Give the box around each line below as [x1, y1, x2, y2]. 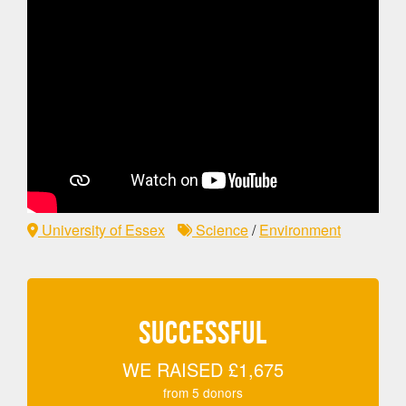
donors [199, 383, 243, 402]
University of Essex [38, 219, 165, 241]
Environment [259, 219, 341, 241]
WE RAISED [122, 356, 228, 383]
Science [192, 219, 248, 241]
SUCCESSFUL [139, 314, 267, 351]
